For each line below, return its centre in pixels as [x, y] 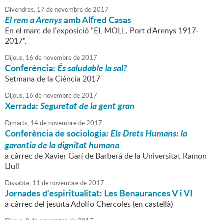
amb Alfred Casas [96, 20]
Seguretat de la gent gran [87, 106]
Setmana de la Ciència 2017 [53, 79]
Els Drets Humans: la [149, 133]
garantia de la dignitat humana [62, 145]
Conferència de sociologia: [58, 133]
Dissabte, [18, 183]
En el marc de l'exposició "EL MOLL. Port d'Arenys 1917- [102, 31]
